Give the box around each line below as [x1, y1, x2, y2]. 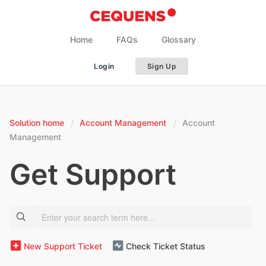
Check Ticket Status [126, 240, 205, 251]
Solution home [9, 118, 66, 128]
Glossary [161, 34, 196, 45]
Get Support [9, 157, 176, 192]
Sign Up [147, 62, 176, 71]
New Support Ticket [24, 240, 102, 251]
